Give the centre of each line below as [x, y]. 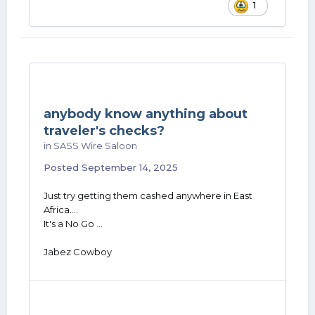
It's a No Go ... [73, 224]
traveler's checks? [104, 131]
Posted [63, 167]
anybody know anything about [146, 114]
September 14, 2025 [130, 167]
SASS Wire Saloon [95, 146]
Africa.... [61, 210]
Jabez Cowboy [78, 252]
